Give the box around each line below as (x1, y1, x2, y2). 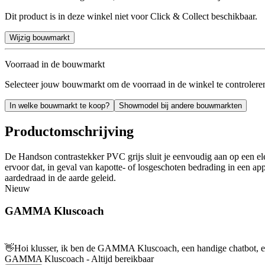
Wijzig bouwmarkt (9, 33, 70, 42)
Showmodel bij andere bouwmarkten (119, 101, 242, 110)
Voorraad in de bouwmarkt (5, 59, 105, 69)
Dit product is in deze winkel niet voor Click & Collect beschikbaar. (5, 11, 257, 21)
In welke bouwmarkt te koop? (9, 101, 109, 110)
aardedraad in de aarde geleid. (5, 172, 116, 183)
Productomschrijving (5, 123, 134, 139)
